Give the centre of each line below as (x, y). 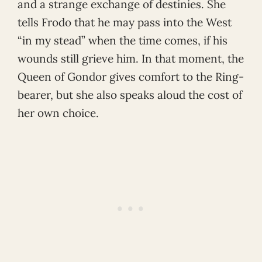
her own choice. (58, 113)
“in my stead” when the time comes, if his (123, 41)
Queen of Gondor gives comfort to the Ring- (131, 77)
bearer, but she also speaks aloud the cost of (130, 95)
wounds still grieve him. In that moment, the (131, 59)
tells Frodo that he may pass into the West (125, 23)
